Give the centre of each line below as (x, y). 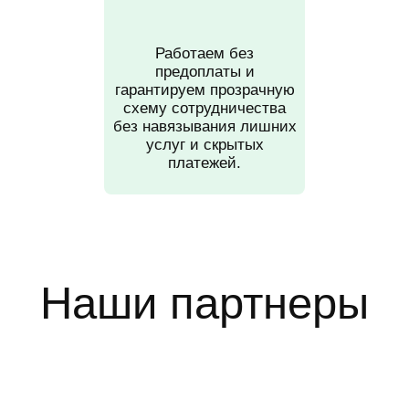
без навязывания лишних (204, 127)
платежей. (204, 163)
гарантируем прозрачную (204, 90)
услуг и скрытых (204, 145)
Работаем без (204, 54)
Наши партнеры (204, 303)
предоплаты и (204, 72)
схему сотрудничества (204, 109)
